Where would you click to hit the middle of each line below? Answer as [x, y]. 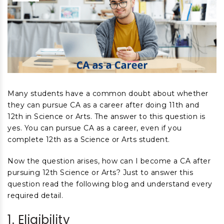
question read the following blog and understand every [110, 184]
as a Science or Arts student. [116, 139]
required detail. [35, 195]
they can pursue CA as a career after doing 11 [91, 105]
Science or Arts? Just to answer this [125, 172]
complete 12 [30, 139]
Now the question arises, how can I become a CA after [109, 161]
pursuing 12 [29, 172]
